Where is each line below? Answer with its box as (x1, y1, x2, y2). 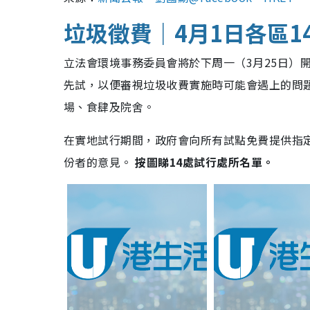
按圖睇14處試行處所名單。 (135, 154, 274, 171)
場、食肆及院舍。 (64, 98, 155, 116)
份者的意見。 (64, 154, 136, 171)
